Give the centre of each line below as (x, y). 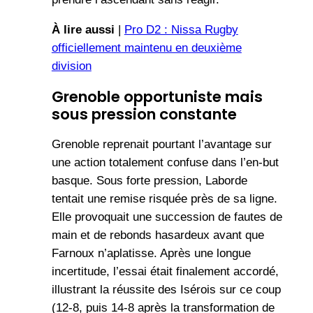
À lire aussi (83, 29)
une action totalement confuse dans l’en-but (165, 162)
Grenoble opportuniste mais (157, 96)
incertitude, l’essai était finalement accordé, (165, 271)
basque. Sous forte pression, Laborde (149, 180)
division (71, 66)
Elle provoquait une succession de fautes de (167, 217)
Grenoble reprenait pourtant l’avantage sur (161, 144)
